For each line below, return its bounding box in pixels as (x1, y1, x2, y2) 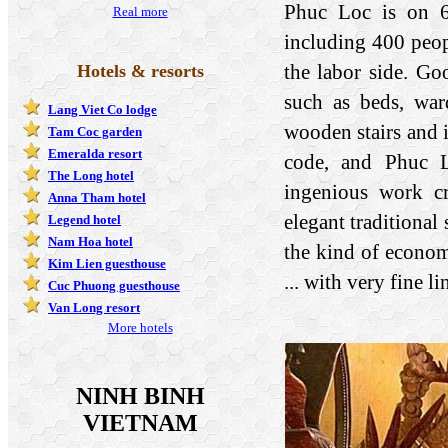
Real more (112, 3, 168, 19)
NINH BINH (75, 382, 205, 409)
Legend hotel (48, 211, 121, 227)
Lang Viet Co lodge (48, 101, 157, 117)
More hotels (107, 319, 173, 335)
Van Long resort (48, 299, 140, 315)
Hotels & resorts (76, 60, 204, 81)
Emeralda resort (48, 145, 142, 161)
